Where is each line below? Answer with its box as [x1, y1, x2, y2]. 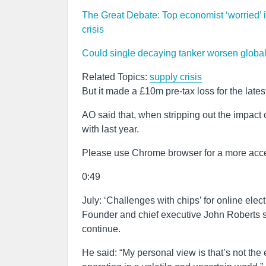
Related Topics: [82, 72, 150, 82]
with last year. [82, 124, 139, 134]
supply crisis [150, 72, 202, 82]
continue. [82, 224, 121, 234]
